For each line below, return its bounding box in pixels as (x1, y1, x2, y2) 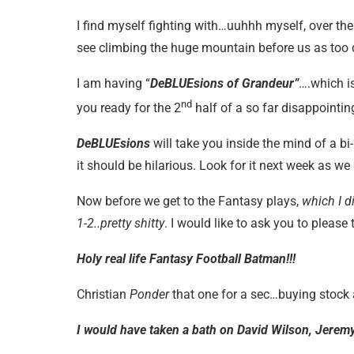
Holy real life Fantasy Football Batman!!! (77, 250, 296, 266)
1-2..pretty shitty (77, 215, 164, 231)
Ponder (130, 286, 169, 302)
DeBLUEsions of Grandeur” (150, 75, 299, 91)
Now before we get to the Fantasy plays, (77, 193, 302, 209)
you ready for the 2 (77, 100, 181, 115)
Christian (77, 286, 130, 302)
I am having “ (77, 75, 150, 91)
